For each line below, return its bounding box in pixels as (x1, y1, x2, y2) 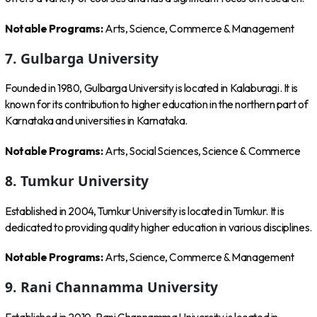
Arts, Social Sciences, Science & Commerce (105, 144, 301, 158)
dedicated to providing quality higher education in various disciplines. (5, 220, 312, 234)
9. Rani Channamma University (5, 277, 219, 297)
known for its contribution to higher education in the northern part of (5, 98, 309, 112)
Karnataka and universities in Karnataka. (5, 114, 188, 128)
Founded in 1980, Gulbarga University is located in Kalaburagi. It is (5, 81, 298, 96)
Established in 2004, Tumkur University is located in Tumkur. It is (5, 204, 284, 218)
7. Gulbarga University (5, 49, 159, 69)
